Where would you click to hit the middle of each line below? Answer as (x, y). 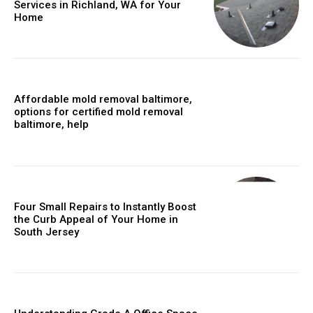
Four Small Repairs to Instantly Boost (105, 206)
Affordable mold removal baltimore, (103, 100)
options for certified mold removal (99, 112)
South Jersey (46, 232)
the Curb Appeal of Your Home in (96, 219)
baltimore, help (51, 125)
